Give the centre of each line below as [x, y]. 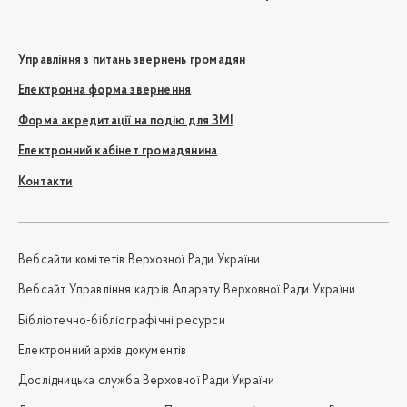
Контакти [45, 182]
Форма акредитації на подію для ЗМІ [125, 121]
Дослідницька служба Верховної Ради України [147, 382]
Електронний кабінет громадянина [118, 152]
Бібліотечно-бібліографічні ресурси [122, 321]
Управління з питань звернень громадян [132, 60]
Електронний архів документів [103, 352]
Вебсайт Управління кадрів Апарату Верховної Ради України [187, 291]
